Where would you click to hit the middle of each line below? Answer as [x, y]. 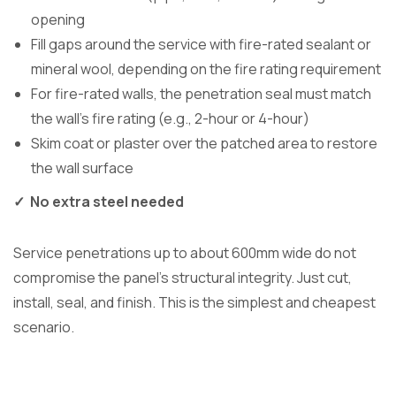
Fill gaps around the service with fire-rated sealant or [201, 44]
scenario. [44, 327]
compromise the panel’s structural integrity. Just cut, [183, 277]
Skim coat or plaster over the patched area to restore [204, 143]
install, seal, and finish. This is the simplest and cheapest [194, 302]
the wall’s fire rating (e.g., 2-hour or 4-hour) [170, 118]
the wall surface [82, 168]
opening [58, 19]
